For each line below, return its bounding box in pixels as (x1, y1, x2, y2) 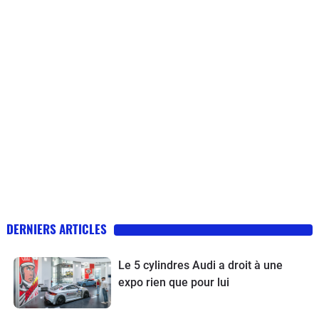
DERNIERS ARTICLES (6, 220, 107, 239)
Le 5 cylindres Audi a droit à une (117, 258, 283, 273)
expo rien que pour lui (117, 276, 229, 290)
